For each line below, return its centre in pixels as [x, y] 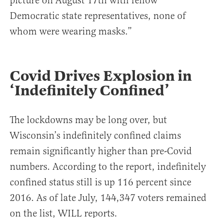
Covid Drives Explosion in [101, 76]
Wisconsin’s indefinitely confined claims [95, 136]
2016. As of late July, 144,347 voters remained [108, 198]
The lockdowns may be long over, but [88, 120]
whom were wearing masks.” [71, 32]
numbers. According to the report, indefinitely [108, 167]
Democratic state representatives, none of [98, 16]
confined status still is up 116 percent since [100, 182]
